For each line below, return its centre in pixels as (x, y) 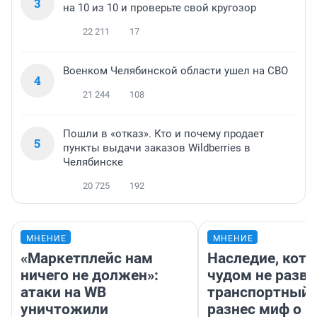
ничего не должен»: (90, 276)
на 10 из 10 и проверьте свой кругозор (160, 8)
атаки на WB (63, 293)
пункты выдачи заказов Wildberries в (157, 148)
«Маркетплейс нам (87, 259)
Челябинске (93, 162)
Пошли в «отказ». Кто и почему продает (163, 134)
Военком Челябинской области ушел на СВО (175, 71)
